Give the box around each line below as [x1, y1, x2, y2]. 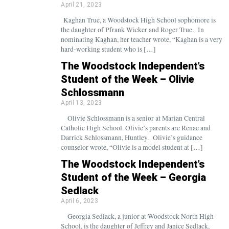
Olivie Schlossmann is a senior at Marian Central [61, 113, 205, 123]
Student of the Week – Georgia [61, 171, 207, 184]
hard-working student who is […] [61, 44, 156, 54]
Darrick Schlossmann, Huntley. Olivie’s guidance [61, 133, 203, 142]
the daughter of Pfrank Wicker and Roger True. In [61, 25, 204, 34]
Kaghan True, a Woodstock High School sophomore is [61, 15, 216, 25]
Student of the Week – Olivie [61, 73, 195, 85]
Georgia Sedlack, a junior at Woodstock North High [61, 212, 214, 221]
